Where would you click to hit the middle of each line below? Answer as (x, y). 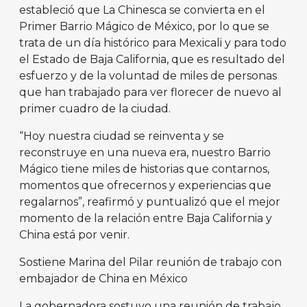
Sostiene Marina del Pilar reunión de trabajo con (150, 262)
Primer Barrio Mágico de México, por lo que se (144, 26)
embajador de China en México (103, 278)
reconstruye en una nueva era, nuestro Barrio (145, 152)
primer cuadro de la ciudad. (96, 108)
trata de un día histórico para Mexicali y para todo (153, 42)
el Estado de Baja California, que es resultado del (152, 59)
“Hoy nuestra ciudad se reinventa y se (122, 136)
